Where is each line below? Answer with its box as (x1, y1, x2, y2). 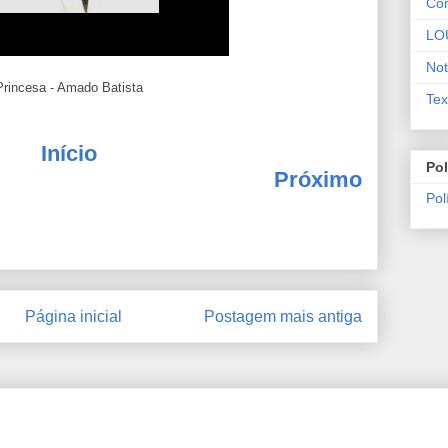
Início (41, 141, 97, 167)
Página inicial (25, 307, 122, 325)
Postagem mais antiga (204, 307, 362, 325)
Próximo (274, 167, 362, 193)
